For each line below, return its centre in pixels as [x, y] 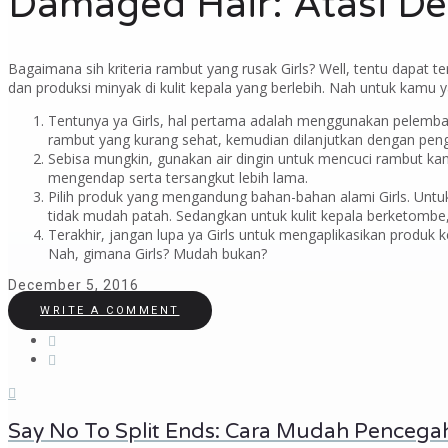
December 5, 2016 [73, 285]
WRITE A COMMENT [110, 311]
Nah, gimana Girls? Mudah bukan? [157, 254]
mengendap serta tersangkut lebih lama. [178, 178]
